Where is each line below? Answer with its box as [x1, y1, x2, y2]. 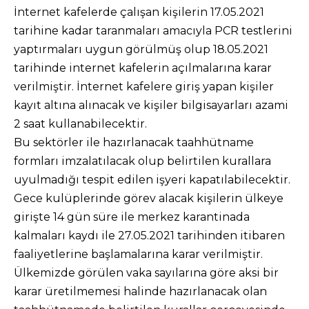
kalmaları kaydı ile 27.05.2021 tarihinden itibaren [14, 229, 285, 242]
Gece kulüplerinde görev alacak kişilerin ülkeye [14, 192, 283, 205]
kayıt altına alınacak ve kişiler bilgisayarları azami [14, 99, 288, 112]
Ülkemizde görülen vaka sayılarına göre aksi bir [14, 266, 279, 279]
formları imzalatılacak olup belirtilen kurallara [14, 154, 271, 168]
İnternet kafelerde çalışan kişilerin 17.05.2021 [14, 6, 264, 19]
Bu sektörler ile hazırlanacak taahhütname [14, 136, 254, 149]
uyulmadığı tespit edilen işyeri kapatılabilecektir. [14, 173, 290, 186]
